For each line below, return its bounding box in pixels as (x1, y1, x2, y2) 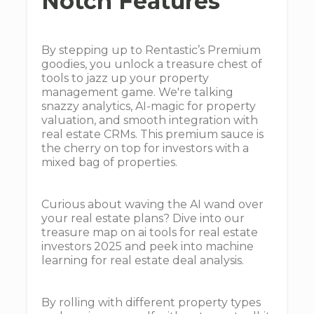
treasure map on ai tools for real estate (41, 226, 258, 239)
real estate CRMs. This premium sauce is (41, 128, 264, 141)
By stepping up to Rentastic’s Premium (41, 43, 261, 57)
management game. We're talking (41, 86, 233, 99)
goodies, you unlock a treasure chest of (41, 57, 262, 71)
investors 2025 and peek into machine (41, 240, 254, 253)
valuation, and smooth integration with (41, 114, 258, 127)
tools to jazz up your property (41, 71, 209, 85)
